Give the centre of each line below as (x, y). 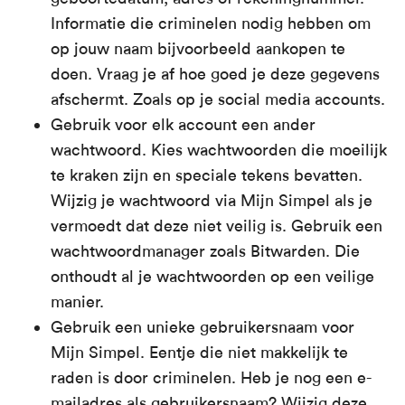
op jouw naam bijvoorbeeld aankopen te (198, 49)
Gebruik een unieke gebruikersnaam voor (202, 327)
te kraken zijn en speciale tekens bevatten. (207, 175)
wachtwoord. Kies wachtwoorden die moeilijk (219, 150)
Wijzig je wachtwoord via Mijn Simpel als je (212, 201)
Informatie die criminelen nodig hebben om (211, 24)
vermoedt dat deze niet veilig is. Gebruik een (217, 226)
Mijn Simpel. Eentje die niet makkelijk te (199, 353)
